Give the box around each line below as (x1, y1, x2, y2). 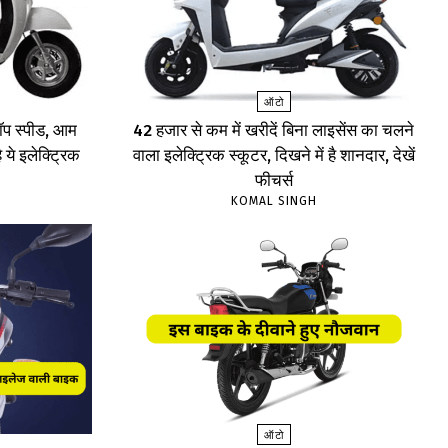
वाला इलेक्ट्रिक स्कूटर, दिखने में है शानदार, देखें (132, 145, 415, 167)
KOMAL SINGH (230, 194, 317, 209)
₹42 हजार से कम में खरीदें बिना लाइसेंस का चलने (133, 120, 415, 142)
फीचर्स (254, 170, 293, 192)
